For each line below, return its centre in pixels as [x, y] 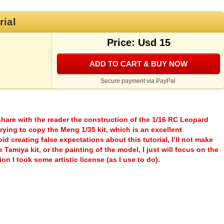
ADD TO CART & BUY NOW [138, 64]
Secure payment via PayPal [138, 81]
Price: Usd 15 [139, 43]
